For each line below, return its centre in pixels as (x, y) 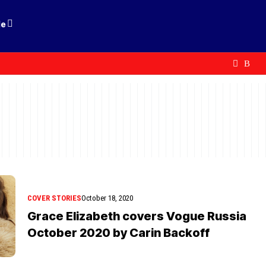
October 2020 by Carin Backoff (118, 232)
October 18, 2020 (107, 198)
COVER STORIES (54, 198)
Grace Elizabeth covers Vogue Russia (137, 216)
